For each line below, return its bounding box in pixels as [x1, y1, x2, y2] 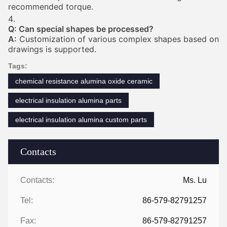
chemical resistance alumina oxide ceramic [15, 77, 153, 85]
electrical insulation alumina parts [15, 96, 122, 104]
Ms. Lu [183, 176, 207, 184]
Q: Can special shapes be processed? [8, 24, 154, 34]
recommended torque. [8, 2, 93, 12]
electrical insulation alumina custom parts [15, 116, 147, 124]
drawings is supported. [8, 44, 96, 54]
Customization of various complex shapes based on [17, 34, 219, 44]
